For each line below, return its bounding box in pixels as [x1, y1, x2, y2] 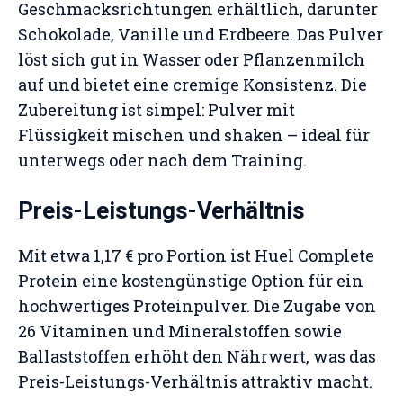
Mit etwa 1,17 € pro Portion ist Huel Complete [18, 245, 374, 266]
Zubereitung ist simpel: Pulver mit [18, 99, 295, 121]
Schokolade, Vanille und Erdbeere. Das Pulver [18, 23, 383, 45]
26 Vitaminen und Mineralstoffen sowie [18, 320, 342, 342]
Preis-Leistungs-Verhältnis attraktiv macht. [18, 371, 372, 392]
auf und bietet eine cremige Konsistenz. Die [18, 74, 367, 95]
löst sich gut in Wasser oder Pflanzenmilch [18, 49, 365, 70]
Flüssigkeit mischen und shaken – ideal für [18, 124, 370, 146]
